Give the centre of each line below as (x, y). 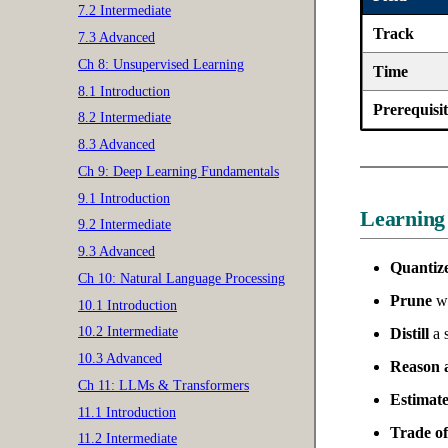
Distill (409, 334)
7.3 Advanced (116, 37)
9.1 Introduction (124, 198)
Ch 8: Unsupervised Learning (161, 64)
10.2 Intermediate (128, 332)
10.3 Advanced (120, 358)
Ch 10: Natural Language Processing (181, 278)
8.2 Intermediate (124, 118)
